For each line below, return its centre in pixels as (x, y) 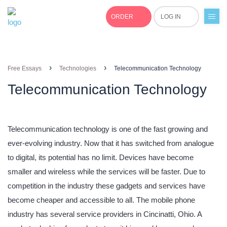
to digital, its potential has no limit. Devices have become (101, 157)
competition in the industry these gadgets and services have (106, 186)
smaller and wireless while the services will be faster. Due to (106, 172)
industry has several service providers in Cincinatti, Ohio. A (105, 214)
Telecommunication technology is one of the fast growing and (108, 129)
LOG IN (171, 17)
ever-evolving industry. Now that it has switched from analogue (111, 143)
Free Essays (25, 68)
